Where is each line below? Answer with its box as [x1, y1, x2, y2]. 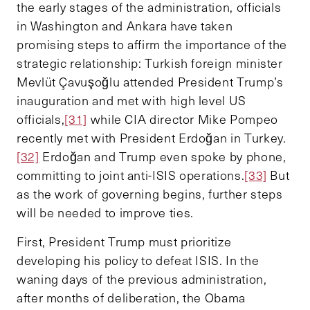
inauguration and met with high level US [17, 91, 246, 109]
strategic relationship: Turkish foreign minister [17, 54, 283, 71]
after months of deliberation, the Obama [17, 289, 246, 306]
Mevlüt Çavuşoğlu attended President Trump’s [17, 73, 284, 90]
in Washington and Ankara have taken [17, 17, 233, 34]
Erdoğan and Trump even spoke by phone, [39, 147, 286, 165]
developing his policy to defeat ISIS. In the [17, 251, 259, 268]
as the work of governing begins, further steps [17, 185, 283, 202]
